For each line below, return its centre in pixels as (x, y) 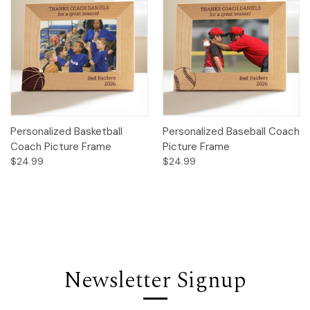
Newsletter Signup (155, 281)
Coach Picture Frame (61, 147)
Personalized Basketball (66, 132)
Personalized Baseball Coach (231, 132)
